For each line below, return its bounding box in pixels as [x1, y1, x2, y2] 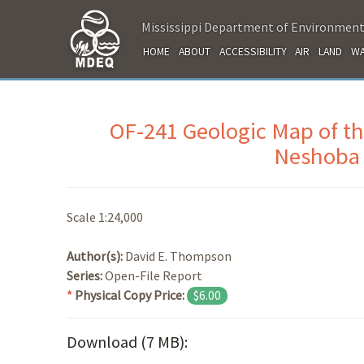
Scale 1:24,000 [67, 208, 143, 225]
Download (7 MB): [67, 331, 188, 352]
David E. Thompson [125, 247, 232, 264]
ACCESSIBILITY [219, 44, 287, 58]
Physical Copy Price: [75, 286, 187, 303]
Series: [67, 266, 105, 284]
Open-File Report [105, 266, 202, 284]
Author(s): [67, 247, 125, 264]
